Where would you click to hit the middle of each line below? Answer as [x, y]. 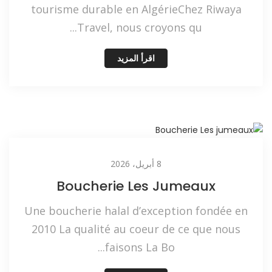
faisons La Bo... [140, 247]
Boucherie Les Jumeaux [136, 186]
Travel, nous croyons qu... [140, 28]
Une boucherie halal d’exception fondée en [136, 211]
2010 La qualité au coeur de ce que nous [136, 229]
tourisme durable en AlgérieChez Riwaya [136, 9]
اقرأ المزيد [136, 59]
